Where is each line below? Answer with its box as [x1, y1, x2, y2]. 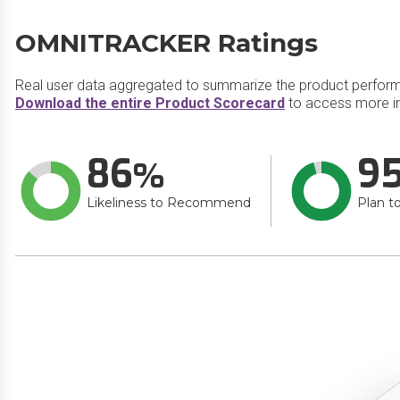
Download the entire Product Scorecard [15, 95, 285, 112]
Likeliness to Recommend [87, 195, 251, 211]
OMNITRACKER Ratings [15, 28, 318, 58]
